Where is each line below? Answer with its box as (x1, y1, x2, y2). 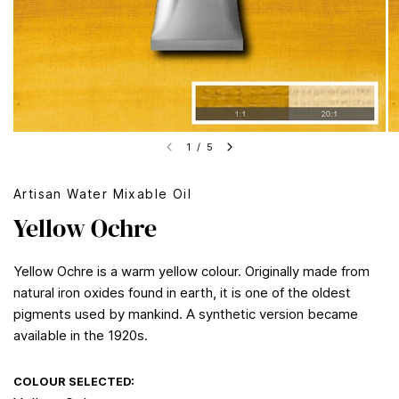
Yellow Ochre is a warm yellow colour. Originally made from (13, 263, 370, 280)
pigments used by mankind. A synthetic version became (13, 305, 358, 322)
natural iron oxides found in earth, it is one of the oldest (13, 284, 351, 301)
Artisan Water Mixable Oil (13, 186, 192, 201)
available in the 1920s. (13, 327, 148, 344)
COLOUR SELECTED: (13, 375, 134, 388)
